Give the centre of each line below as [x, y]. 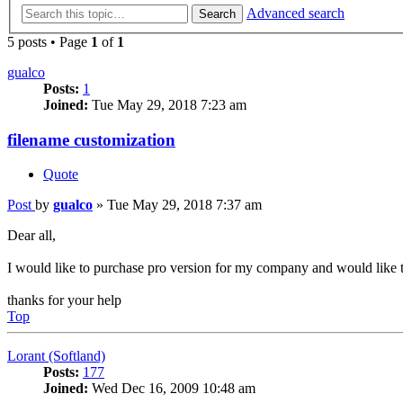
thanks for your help [64, 300]
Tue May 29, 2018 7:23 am [167, 104]
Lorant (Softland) [56, 356]
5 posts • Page [49, 41]
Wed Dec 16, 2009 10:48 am [172, 389]
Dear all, [31, 236]
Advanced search [296, 13]
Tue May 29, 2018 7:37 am [184, 205]
